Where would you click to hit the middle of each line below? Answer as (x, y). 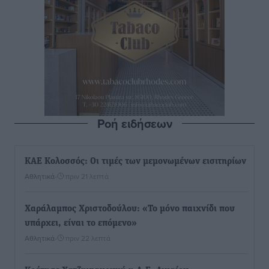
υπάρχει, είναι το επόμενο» (81, 223)
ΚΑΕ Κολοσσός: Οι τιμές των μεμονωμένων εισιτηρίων (135, 162)
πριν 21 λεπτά (87, 176)
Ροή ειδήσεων (134, 123)
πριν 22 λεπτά (88, 238)
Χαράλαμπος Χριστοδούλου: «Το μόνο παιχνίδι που (130, 209)
